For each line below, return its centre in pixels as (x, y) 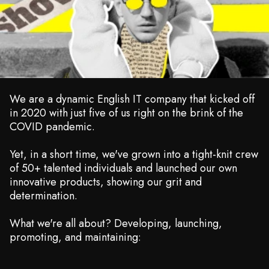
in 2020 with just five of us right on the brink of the (126, 113)
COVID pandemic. (52, 127)
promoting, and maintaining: (75, 237)
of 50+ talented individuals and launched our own (123, 168)
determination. (44, 196)
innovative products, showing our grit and (106, 182)
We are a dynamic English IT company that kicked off (132, 99)
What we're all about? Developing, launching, (116, 224)
